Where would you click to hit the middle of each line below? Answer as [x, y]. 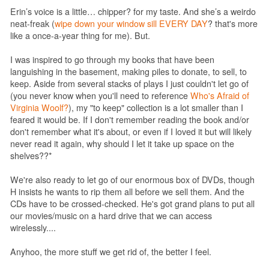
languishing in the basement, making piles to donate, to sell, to [128, 71]
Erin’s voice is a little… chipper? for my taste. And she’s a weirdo [133, 11]
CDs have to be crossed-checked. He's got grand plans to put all [132, 203]
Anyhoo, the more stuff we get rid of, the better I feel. [111, 251]
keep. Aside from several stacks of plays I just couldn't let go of [129, 83]
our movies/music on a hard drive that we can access [111, 215]
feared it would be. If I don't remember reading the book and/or [130, 119]
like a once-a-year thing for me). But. [80, 35]
